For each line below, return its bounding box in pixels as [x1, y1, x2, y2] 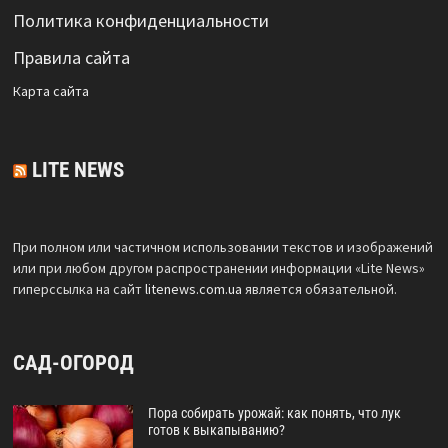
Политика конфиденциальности [12, 9, 269, 32]
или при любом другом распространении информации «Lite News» [12, 259, 425, 277]
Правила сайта [12, 46, 130, 69]
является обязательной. [241, 280, 397, 298]
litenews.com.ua [144, 280, 242, 298]
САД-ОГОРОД [12, 351, 134, 375]
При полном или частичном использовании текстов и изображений [12, 238, 433, 256]
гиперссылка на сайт [12, 280, 145, 298]
